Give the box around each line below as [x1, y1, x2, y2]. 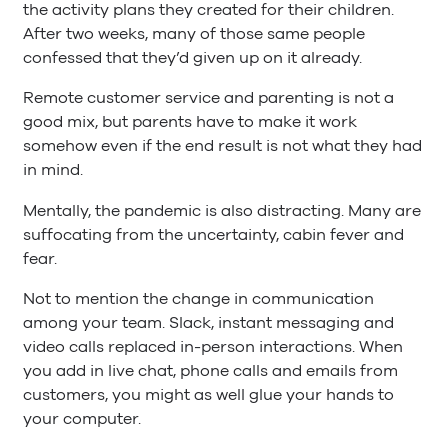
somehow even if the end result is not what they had [23, 135, 422, 158]
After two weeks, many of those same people [23, 23, 365, 46]
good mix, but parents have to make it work [23, 111, 357, 134]
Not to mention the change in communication [23, 287, 374, 310]
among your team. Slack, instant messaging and [23, 311, 394, 334]
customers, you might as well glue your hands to [23, 383, 394, 406]
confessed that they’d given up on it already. [23, 47, 362, 70]
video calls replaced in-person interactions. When [23, 335, 403, 358]
